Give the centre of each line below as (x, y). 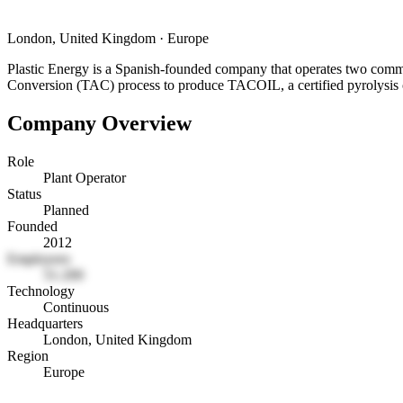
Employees (39, 258)
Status (24, 193)
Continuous (76, 307)
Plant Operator (85, 177)
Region (28, 355)
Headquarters (45, 323)
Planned (66, 210)
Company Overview (99, 123)
